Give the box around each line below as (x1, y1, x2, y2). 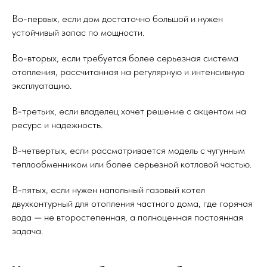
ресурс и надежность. (12, 119, 103, 131)
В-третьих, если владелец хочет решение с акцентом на (12, 105, 246, 117)
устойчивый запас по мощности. (12, 26, 144, 39)
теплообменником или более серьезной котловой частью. (12, 158, 252, 170)
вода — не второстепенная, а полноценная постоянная (12, 211, 243, 223)
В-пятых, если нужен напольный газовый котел (12, 184, 205, 196)
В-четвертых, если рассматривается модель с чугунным (12, 144, 245, 157)
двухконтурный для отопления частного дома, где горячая (12, 197, 253, 210)
